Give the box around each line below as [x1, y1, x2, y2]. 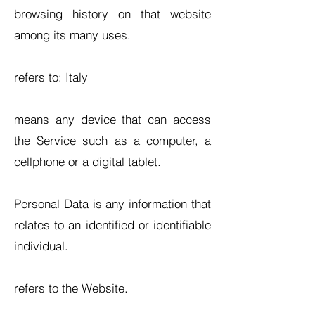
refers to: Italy [14, 70, 88, 84]
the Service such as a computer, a [14, 133, 211, 148]
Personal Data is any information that [14, 196, 211, 211]
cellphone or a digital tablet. [14, 154, 161, 169]
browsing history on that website [14, 6, 211, 21]
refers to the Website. [14, 281, 128, 295]
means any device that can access [14, 112, 211, 127]
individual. [14, 238, 68, 253]
